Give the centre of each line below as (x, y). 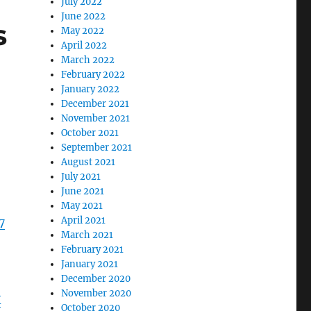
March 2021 (87, 235)
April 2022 (84, 45)
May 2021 (82, 205)
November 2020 (96, 293)
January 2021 (90, 264)
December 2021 (95, 103)
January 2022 (91, 89)
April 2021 (84, 220)
